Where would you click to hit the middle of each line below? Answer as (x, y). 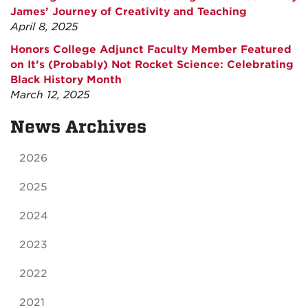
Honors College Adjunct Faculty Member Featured (151, 50)
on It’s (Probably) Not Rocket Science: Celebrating (152, 65)
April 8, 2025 (44, 27)
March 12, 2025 (50, 95)
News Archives (78, 127)
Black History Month (66, 80)
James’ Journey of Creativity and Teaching (129, 12)
